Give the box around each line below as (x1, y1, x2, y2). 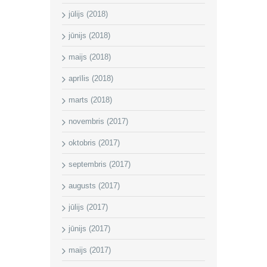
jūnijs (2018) (69, 30, 110, 40)
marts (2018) (69, 95, 112, 104)
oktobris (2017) (69, 138, 120, 147)
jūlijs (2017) (69, 202, 108, 212)
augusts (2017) (69, 181, 120, 190)
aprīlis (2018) (69, 73, 113, 83)
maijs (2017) (69, 245, 111, 254)
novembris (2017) (69, 116, 128, 126)
